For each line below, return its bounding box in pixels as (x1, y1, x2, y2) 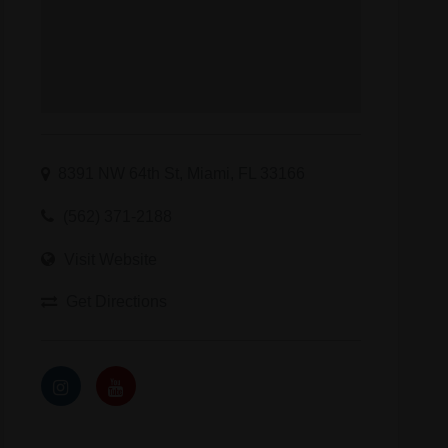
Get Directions (65, 292, 167, 311)
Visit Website (63, 249, 157, 268)
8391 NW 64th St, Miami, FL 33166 (57, 164, 305, 183)
